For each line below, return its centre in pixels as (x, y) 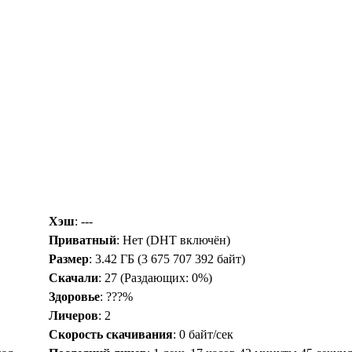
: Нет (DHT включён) (173, 240)
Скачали (73, 278)
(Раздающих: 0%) (165, 278)
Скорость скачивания (111, 335)
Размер (69, 259)
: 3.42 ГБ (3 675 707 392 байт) (167, 259)
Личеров (73, 316)
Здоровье (74, 297)
